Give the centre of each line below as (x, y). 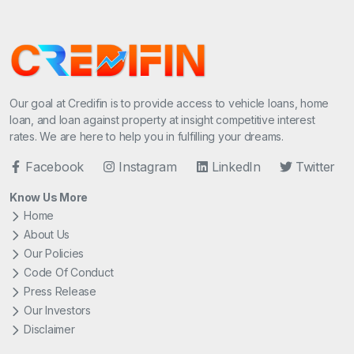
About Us (47, 234)
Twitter (315, 166)
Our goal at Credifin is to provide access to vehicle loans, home (169, 103)
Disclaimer (49, 329)
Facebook (55, 166)
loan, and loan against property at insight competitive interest (162, 119)
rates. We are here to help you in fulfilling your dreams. (147, 136)
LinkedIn (236, 166)
